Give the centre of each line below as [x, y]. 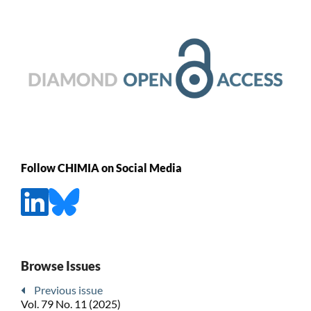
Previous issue [68, 290]
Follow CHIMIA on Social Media [101, 168]
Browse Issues [60, 266]
